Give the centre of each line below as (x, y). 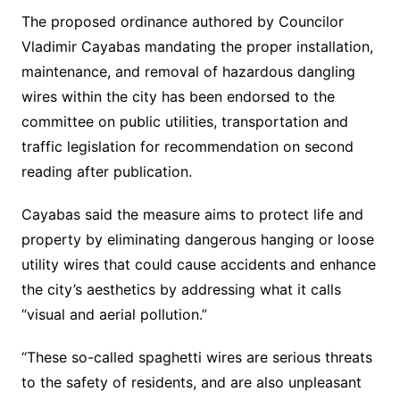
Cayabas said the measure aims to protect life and (192, 215)
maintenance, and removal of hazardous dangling (188, 72)
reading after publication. (106, 172)
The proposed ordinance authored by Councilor (182, 22)
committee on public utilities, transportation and (184, 122)
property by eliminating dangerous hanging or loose (197, 240)
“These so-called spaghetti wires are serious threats (196, 358)
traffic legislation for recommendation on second (187, 147)
